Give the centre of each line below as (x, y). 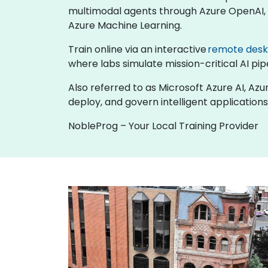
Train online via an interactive (138, 49)
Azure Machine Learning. (125, 25)
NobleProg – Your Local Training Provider (163, 126)
